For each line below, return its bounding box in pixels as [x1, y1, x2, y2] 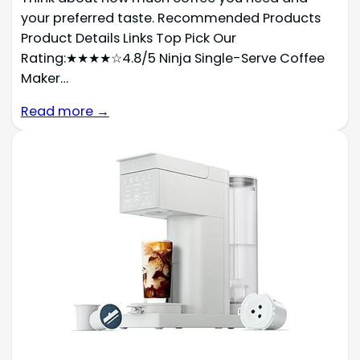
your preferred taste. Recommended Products [20, 8, 321, 27]
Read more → [20, 102, 109, 121]
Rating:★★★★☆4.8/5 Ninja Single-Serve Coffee [20, 48, 325, 67]
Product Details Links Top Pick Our [20, 28, 236, 47]
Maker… [20, 68, 68, 88]
